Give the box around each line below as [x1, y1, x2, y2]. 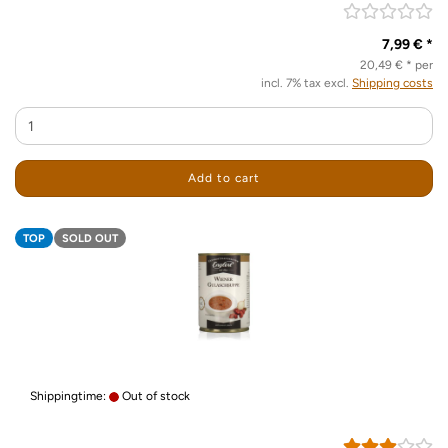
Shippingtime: [30, 389, 109, 403]
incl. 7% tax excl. [261, 76, 352, 90]
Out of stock [119, 389, 190, 403]
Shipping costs [352, 76, 433, 90]
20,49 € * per [360, 58, 433, 72]
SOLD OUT [62, 232, 118, 245]
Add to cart [188, 171, 260, 185]
